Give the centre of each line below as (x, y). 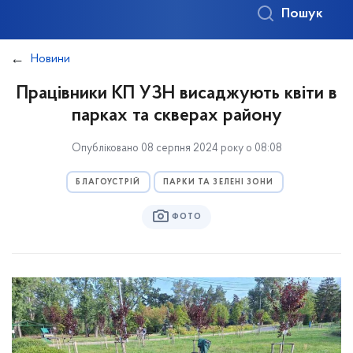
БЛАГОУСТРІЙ (108, 182)
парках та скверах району (176, 116)
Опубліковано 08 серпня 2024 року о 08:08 (176, 149)
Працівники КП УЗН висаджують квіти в (176, 94)
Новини (50, 59)
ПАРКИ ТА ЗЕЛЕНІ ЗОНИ (218, 182)
